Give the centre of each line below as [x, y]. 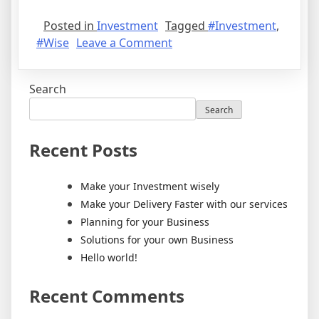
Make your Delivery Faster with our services [184, 204]
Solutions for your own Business [157, 240]
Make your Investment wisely [150, 187]
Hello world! [109, 258]
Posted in [70, 26]
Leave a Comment [124, 43]
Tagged [187, 26]
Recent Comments [107, 296]
